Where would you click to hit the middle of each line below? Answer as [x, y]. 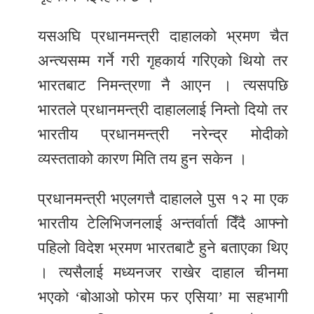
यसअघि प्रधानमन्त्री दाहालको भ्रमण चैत [163, 36]
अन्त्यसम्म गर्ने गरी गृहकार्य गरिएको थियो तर [163, 61]
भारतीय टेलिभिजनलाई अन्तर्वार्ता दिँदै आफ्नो [163, 224]
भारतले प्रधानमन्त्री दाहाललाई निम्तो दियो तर [163, 110]
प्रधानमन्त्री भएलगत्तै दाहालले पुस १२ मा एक [163, 199]
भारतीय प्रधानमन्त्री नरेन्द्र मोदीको [163, 135]
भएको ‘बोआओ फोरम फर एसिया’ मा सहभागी [163, 297]
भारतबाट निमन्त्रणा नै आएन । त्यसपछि [163, 86]
